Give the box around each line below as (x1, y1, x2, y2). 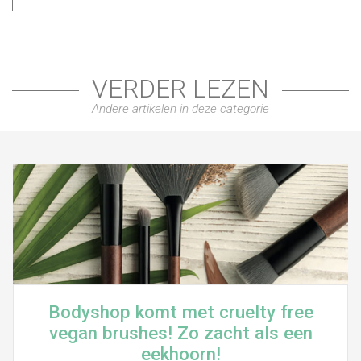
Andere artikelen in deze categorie (92, 101, 269, 116)
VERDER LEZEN (92, 73, 269, 104)
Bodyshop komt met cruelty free (48, 301, 313, 323)
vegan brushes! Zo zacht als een (48, 322, 313, 344)
